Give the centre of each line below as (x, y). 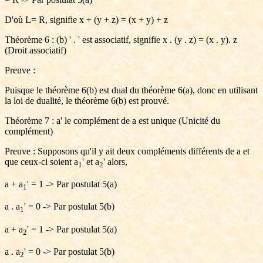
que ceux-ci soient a (41, 162)
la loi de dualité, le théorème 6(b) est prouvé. (87, 101)
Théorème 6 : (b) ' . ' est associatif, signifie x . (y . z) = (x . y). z (121, 40)
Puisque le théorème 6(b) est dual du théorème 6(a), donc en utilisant (131, 90)
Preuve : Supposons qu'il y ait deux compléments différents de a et (127, 151)
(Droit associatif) (36, 50)
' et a (91, 162)
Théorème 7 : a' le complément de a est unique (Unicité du (112, 121)
